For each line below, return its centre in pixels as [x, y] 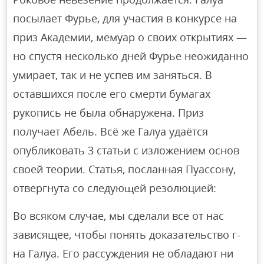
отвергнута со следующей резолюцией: [115, 188]
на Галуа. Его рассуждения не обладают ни [123, 254]
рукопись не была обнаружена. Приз [109, 113]
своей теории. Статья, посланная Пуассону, [125, 169]
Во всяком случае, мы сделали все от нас [119, 216]
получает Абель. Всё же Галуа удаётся [111, 132]
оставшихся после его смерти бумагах [112, 94]
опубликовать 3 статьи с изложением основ [126, 151]
